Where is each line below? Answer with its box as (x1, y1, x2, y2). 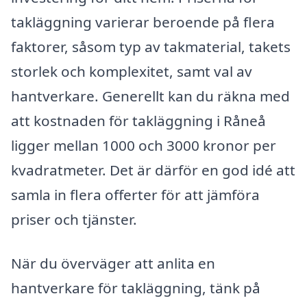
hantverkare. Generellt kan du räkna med (11, 86, 290, 106)
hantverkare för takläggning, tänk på (11, 278, 260, 298)
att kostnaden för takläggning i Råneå (11, 111, 266, 131)
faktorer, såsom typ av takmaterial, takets (11, 37, 291, 57)
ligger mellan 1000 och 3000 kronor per (11, 136, 276, 156)
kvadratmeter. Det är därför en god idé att (11, 160, 295, 180)
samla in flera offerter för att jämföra (11, 185, 260, 205)
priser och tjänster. (11, 210, 137, 230)
